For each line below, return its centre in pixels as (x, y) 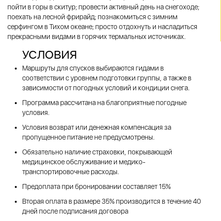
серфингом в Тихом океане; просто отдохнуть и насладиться (102, 27)
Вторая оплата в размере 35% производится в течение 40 (111, 201)
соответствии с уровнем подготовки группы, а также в (107, 78)
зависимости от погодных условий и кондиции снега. (106, 88)
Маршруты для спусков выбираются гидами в (93, 68)
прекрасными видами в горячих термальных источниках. (96, 37)
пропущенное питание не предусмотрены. (88, 137)
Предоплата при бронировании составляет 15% (96, 186)
